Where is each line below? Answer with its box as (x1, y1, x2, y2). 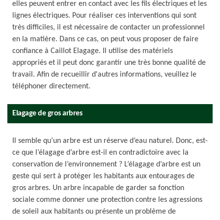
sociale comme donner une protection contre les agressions (12, 196, 202, 204)
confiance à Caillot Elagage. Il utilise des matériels (12, 47, 173, 55)
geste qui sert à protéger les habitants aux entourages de (12, 172, 194, 180)
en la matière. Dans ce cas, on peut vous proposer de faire (12, 35, 198, 43)
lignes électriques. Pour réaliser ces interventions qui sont (12, 12, 196, 20)
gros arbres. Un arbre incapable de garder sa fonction (12, 184, 184, 192)
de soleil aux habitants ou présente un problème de (12, 208, 176, 216)
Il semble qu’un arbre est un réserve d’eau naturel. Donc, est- (12, 137, 208, 145)
